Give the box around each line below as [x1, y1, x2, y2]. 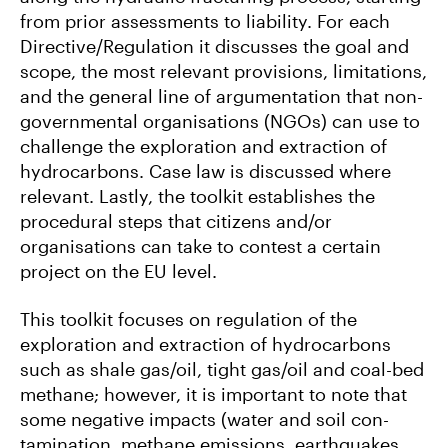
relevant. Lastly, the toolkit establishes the [20, 185, 375, 208]
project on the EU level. [20, 260, 217, 283]
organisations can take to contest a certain [20, 235, 381, 258]
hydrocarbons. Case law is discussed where [20, 160, 391, 183]
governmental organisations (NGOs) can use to [20, 110, 420, 133]
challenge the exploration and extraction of [20, 135, 387, 158]
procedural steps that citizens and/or [20, 210, 332, 233]
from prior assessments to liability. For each [20, 10, 390, 33]
